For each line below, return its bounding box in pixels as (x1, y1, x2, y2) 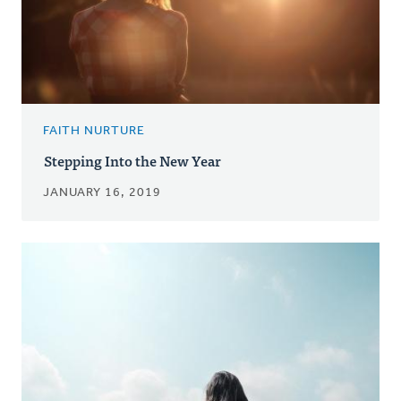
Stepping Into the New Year (44, 148, 221, 172)
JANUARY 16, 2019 (43, 185, 161, 200)
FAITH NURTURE (43, 124, 145, 138)
